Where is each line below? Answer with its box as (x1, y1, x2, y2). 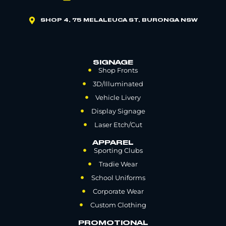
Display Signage (91, 106, 145, 115)
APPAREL (92, 139, 134, 146)
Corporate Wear (92, 187, 144, 195)
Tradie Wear (98, 159, 138, 168)
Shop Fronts (98, 66, 138, 74)
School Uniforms (91, 173, 145, 182)
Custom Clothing (90, 200, 146, 209)
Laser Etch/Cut (94, 120, 142, 129)
